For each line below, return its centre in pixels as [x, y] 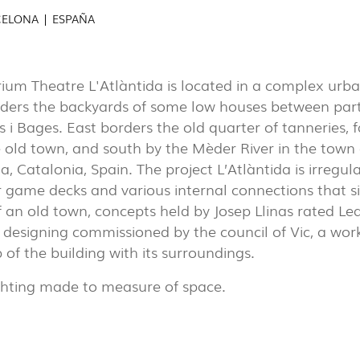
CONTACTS [49, 172]
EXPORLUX [49, 144]
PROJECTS [47, 117]
